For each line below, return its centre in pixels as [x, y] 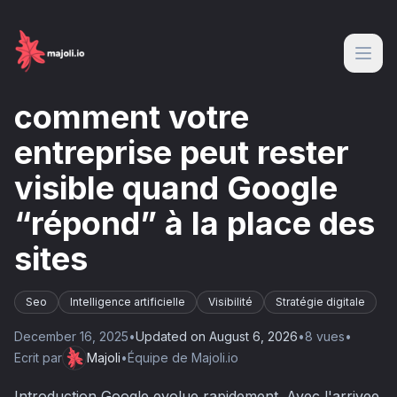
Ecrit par [38, 358]
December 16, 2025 [71, 336]
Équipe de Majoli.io [183, 358]
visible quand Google [176, 188]
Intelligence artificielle [128, 302]
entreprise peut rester [182, 152]
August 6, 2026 [253, 336]
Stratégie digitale [320, 302]
